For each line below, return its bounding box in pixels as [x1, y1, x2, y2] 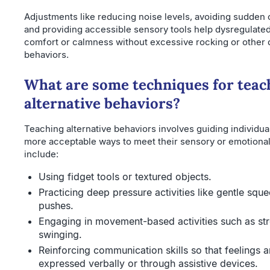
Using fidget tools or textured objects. [39, 170, 212, 183]
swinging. [39, 228, 82, 240]
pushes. [39, 199, 74, 212]
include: [24, 148, 58, 160]
